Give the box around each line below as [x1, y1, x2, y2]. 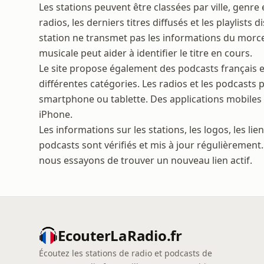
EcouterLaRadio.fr [58, 226, 182, 245]
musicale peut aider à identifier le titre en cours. [39, 47, 252, 60]
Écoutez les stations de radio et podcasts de [39, 247, 212, 259]
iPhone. [39, 108, 72, 121]
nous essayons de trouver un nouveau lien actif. [39, 154, 252, 167]
